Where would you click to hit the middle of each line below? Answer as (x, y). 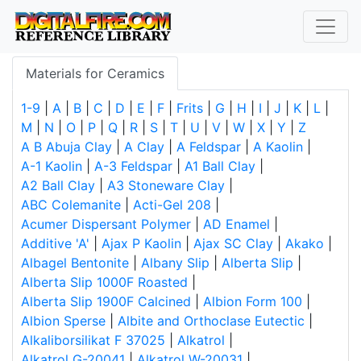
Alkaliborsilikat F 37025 (93, 340)
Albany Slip (175, 263)
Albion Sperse (63, 321)
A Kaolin (278, 147)
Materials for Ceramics (95, 73)
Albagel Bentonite (75, 263)
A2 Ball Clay (58, 185)
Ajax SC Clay (233, 243)
